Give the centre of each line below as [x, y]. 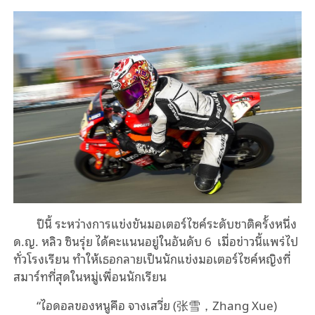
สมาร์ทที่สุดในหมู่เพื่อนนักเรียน [90, 276]
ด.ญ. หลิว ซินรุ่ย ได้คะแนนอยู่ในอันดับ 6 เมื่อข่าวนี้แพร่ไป [155, 241]
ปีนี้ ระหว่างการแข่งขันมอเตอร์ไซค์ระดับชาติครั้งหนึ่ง [167, 224]
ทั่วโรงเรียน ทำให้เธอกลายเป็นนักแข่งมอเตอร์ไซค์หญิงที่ [152, 259]
